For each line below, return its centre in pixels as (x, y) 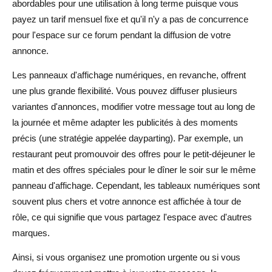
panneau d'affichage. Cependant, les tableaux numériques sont (136, 185)
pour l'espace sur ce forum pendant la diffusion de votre (121, 35)
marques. (31, 233)
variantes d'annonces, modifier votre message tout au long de (134, 106)
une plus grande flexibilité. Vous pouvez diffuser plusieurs (125, 90)
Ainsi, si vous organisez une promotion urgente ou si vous (126, 257)
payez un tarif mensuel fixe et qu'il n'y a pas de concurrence (130, 19)
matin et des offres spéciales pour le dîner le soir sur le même (134, 169)
